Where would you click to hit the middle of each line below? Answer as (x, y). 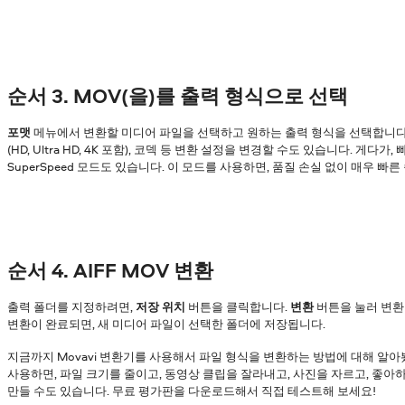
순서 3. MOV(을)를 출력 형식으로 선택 (178, 96)
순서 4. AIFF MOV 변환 (110, 271)
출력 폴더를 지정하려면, (71, 306)
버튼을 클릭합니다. (238, 306)
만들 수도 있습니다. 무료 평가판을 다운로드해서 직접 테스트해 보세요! (192, 390)
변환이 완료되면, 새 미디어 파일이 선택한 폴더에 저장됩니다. (166, 323)
